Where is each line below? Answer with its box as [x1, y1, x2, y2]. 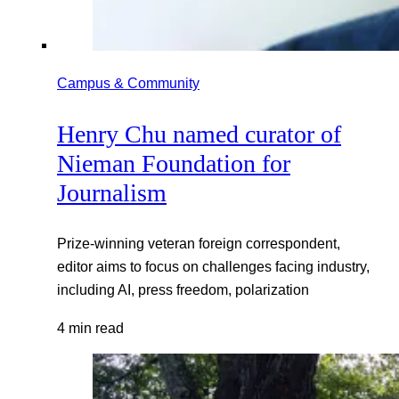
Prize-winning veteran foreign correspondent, [57, 235, 340, 252]
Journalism [57, 178, 167, 207]
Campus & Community [57, 75, 199, 92]
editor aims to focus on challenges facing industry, [57, 258, 370, 275]
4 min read [57, 319, 124, 336]
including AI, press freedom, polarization [57, 281, 309, 298]
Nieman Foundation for [57, 149, 290, 177]
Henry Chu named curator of [57, 119, 341, 148]
